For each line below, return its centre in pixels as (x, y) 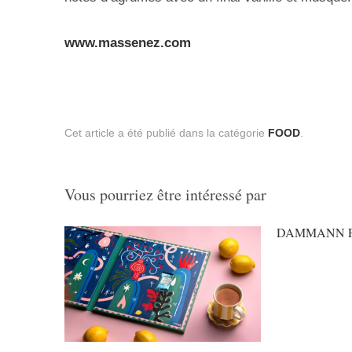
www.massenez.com (128, 43)
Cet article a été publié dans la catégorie (166, 133)
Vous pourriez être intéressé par (165, 194)
